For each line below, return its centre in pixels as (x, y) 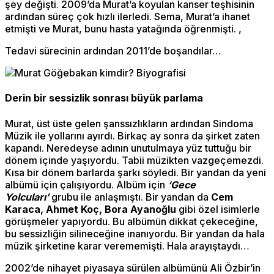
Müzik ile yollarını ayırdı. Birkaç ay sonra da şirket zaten (132, 135)
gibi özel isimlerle (218, 209)
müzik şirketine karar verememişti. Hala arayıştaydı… (127, 246)
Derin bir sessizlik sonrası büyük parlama (104, 98)
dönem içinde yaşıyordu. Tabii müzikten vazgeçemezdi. (134, 160)
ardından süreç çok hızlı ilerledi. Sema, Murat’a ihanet (128, 17)
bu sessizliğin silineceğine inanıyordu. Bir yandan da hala (135, 233)
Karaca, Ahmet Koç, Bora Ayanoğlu (91, 209)
